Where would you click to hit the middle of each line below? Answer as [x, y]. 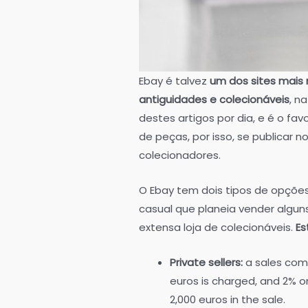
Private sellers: [206, 263]
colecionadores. [180, 155]
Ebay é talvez [174, 81]
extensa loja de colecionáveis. [217, 228]
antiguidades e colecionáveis [214, 100]
